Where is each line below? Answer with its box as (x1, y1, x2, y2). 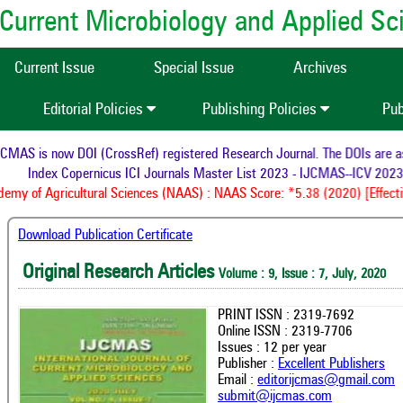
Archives (293, 60, 347, 76)
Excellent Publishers (278, 356, 385, 372)
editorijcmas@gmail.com (257, 372, 395, 388)
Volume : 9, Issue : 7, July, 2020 (219, 268, 386, 282)
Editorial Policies (43, 102, 147, 118)
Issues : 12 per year (218, 340, 327, 355)
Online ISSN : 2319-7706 (218, 324, 353, 339)
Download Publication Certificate (18, 228, 193, 243)
